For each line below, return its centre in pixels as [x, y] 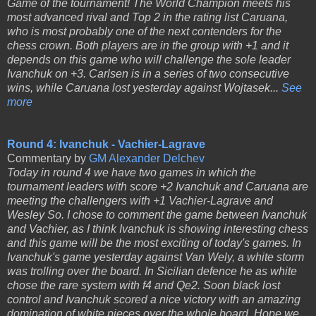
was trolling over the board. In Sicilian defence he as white [152, 272]
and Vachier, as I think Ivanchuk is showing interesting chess [158, 229]
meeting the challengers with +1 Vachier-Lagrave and [140, 201]
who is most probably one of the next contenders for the [144, 32]
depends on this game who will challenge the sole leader [149, 60]
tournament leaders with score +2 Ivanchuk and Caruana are [158, 187]
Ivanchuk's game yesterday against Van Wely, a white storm [156, 257]
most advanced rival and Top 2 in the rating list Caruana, [147, 18]
